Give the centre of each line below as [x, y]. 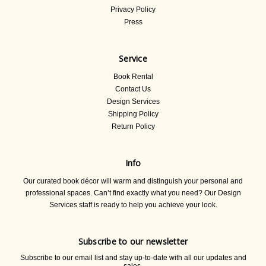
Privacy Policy [133, 9]
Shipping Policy [133, 114]
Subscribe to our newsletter [133, 242]
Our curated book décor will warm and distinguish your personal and [133, 181]
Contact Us [133, 89]
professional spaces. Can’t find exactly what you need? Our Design [133, 193]
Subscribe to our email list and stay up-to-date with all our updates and [133, 258]
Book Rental [133, 77]
